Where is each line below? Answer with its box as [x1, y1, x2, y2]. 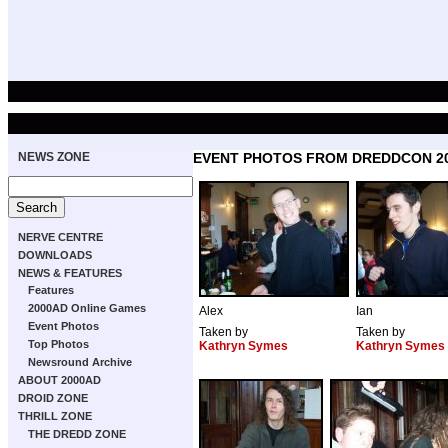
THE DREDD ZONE [28, 428, 126, 440]
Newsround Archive [28, 356, 132, 368]
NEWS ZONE [18, 150, 90, 164]
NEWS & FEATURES [18, 267, 122, 279]
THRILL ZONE [18, 410, 92, 422]
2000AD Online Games [28, 302, 146, 314]
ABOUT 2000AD [18, 374, 101, 386]
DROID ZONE [18, 392, 88, 404]
